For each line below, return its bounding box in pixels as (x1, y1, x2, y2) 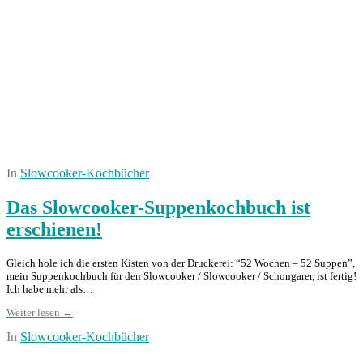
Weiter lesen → (6, 305, 73, 318)
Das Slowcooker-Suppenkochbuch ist (6, 196, 310, 218)
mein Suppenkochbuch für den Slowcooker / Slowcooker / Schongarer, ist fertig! (6, 269, 357, 282)
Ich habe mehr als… (6, 282, 93, 295)
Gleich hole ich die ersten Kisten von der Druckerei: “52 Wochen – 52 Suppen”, (6, 256, 355, 269)
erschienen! (6, 218, 102, 240)
